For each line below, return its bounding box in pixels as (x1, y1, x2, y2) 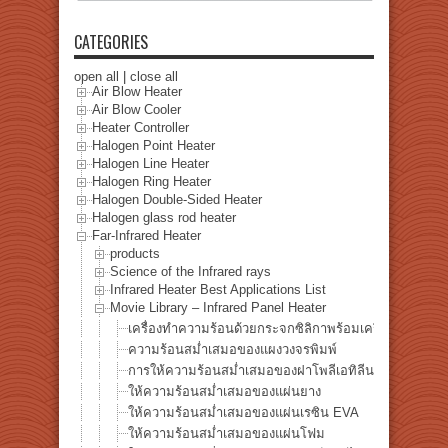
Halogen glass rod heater (92, 210, 236, 226)
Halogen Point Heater (92, 138, 215, 154)
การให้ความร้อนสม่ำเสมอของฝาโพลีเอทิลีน (128, 362, 374, 378)
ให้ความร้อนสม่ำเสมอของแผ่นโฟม (128, 425, 325, 441)
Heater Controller (92, 120, 189, 136)
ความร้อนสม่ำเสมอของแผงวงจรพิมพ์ (128, 341, 337, 357)
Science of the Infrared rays (110, 264, 271, 280)
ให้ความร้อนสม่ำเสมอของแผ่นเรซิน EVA (128, 404, 359, 420)
